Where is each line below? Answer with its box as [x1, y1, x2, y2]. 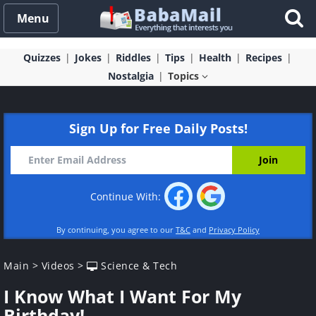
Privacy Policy [209, 224, 260, 235]
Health [198, 51, 231, 64]
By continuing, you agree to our [56, 224, 176, 235]
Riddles [115, 51, 151, 64]
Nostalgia [108, 69, 154, 83]
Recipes [245, 51, 282, 64]
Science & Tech [97, 259, 177, 272]
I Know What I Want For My [4, 284, 241, 308]
